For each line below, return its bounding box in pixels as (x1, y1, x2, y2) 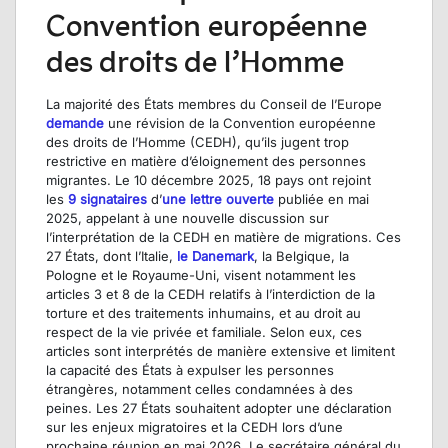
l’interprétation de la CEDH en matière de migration (46, 229, 361, 246)
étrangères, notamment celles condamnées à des (46, 381, 353, 398)
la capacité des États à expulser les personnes (46, 362, 334, 379)
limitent (347, 343, 395, 360)
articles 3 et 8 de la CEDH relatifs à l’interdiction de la (46, 286, 375, 303)
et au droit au (275, 305, 361, 322)
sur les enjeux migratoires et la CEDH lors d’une (46, 419, 343, 436)
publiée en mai (274, 191, 369, 208)
